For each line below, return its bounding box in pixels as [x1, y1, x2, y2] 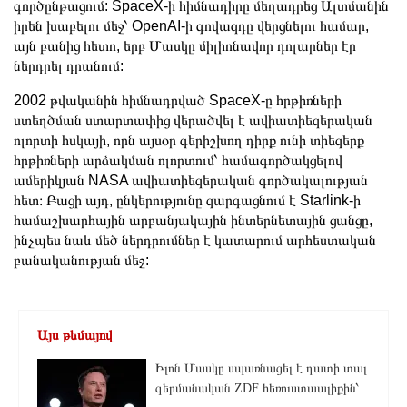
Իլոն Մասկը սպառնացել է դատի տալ [155, 361, 367, 375]
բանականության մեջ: [14, 252, 149, 268]
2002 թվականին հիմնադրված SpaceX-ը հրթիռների [14, 92, 342, 108]
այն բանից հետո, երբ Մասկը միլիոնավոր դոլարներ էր [14, 37, 356, 54]
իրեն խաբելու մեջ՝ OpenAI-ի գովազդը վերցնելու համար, [14, 17, 369, 34]
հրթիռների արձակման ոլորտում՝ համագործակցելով [14, 152, 342, 168]
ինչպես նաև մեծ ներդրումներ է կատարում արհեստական [14, 232, 376, 248]
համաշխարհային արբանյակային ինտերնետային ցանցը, [14, 212, 372, 228]
